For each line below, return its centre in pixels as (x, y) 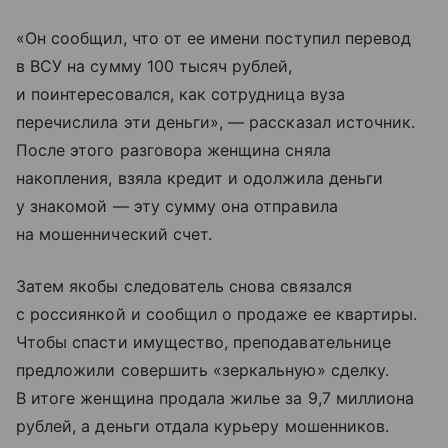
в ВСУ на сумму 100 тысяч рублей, (154, 66)
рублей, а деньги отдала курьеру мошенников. (203, 426)
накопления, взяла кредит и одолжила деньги (200, 178)
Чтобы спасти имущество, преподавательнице (203, 342)
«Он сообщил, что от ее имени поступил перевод (214, 38)
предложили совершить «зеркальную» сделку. (202, 370)
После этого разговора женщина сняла (173, 150)
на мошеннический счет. (114, 234)
